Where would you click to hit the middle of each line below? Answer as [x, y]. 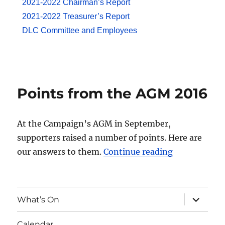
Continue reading [138, 152]
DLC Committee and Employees [80, 31]
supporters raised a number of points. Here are [110, 138]
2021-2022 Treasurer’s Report [76, 17]
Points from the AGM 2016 [113, 94]
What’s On [38, 199]
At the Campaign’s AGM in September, [94, 124]
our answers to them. [61, 152]
